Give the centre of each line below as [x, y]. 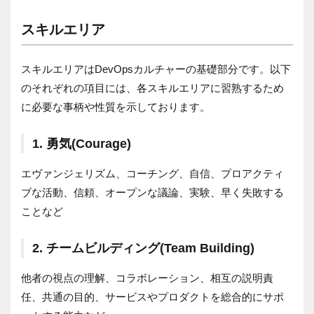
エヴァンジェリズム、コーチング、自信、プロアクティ [152, 173]
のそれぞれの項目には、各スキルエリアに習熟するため [152, 88]
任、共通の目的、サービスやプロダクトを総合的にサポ [152, 296]
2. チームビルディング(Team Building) [143, 248]
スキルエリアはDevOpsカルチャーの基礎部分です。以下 [156, 69]
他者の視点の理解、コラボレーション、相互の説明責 [147, 278]
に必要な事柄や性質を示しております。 [116, 107]
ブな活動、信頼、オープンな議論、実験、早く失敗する [152, 192]
